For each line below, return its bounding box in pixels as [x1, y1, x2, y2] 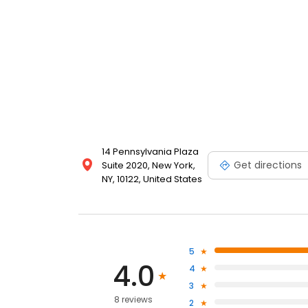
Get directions [234, 157, 302, 172]
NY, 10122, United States [102, 173, 202, 186]
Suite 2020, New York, [102, 159, 195, 173]
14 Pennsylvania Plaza [102, 145, 199, 159]
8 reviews [114, 294, 153, 306]
